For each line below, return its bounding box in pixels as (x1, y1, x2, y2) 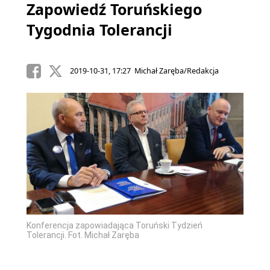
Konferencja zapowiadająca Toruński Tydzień (27, 220, 202, 230)
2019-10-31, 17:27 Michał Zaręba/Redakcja (69, 66, 219, 76)
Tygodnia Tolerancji (27, 19, 172, 40)
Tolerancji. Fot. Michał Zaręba (27, 230, 139, 240)
